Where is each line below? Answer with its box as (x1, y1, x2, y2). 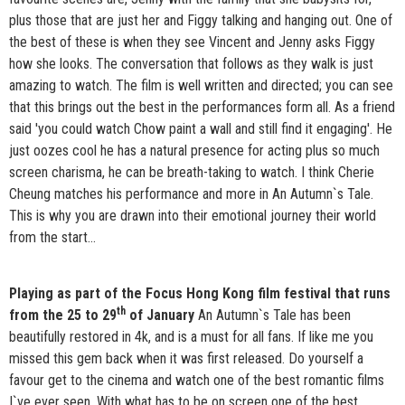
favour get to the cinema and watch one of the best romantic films (9, 372, 384, 390)
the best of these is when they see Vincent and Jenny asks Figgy (9, 33, 375, 52)
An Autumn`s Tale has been (194, 306, 351, 325)
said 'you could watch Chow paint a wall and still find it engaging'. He (9, 120, 392, 138)
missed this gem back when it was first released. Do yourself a (9, 350, 363, 368)
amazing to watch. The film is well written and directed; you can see (9, 77, 393, 95)
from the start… (9, 229, 96, 247)
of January (126, 306, 194, 325)
